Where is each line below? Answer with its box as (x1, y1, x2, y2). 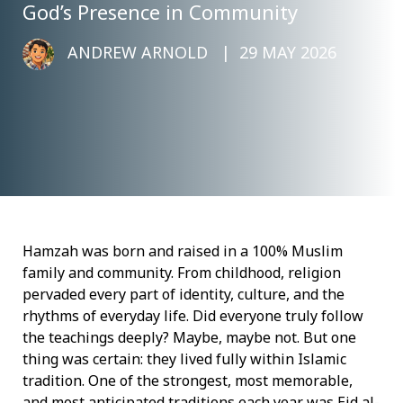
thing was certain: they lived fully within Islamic (22, 349, 346, 370)
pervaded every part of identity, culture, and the (22, 284, 345, 305)
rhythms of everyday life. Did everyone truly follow (22, 306, 363, 327)
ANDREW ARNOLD (67, 40, 208, 63)
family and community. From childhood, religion (22, 263, 341, 283)
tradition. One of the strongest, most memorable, (22, 371, 353, 391)
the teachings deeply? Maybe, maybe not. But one (22, 327, 356, 348)
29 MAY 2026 (239, 40, 336, 63)
